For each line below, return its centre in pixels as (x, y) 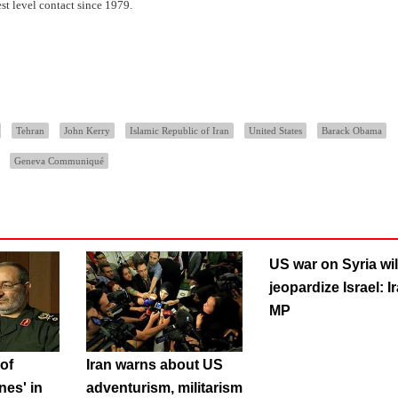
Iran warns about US (154, 364)
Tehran (30, 131)
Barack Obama (352, 131)
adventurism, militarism (164, 387)
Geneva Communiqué (59, 161)
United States (275, 131)
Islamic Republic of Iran (179, 131)
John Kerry (87, 131)
